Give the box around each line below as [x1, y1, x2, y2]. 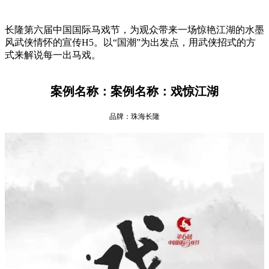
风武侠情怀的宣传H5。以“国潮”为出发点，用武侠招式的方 [5, 37, 256, 47]
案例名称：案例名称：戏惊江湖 [50, 84, 219, 98]
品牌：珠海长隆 [109, 112, 160, 121]
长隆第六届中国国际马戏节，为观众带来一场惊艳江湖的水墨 [5, 24, 264, 35]
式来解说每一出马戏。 [5, 49, 101, 60]
